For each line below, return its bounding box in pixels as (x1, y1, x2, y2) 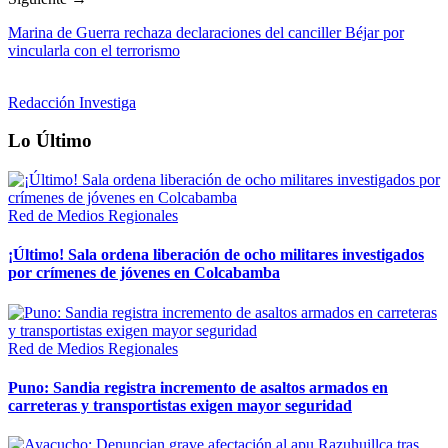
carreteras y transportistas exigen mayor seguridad (8, 396, 352, 414)
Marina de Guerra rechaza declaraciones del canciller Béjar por (8, 23, 404, 41)
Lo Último (8, 130, 92, 152)
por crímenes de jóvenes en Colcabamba (8, 264, 280, 282)
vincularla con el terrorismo (8, 41, 180, 59)
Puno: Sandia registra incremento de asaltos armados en (8, 378, 388, 396)
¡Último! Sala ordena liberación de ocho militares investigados (8, 246, 424, 264)
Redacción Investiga (8, 93, 136, 111)
